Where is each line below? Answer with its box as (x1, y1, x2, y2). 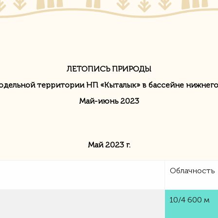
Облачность (170, 166, 215, 175)
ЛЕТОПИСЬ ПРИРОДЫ (67, 64, 151, 73)
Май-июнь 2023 (79, 96, 139, 106)
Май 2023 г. (88, 140, 130, 149)
